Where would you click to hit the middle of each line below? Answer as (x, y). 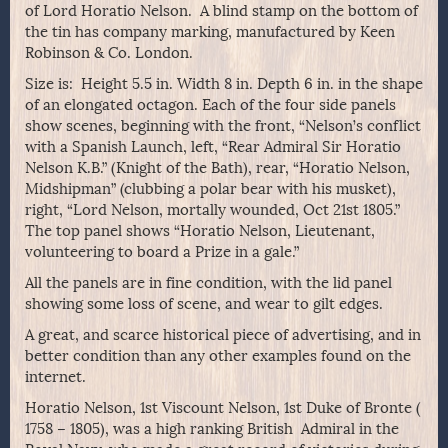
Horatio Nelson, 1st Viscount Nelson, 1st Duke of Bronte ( (223, 408)
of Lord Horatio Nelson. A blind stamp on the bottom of (221, 11)
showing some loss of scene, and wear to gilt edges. (204, 304)
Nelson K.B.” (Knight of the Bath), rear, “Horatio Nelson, (217, 168)
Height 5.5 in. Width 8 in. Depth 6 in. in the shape (252, 84)
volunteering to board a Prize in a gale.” (162, 252)
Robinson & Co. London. (109, 53)
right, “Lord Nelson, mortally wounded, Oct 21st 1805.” (214, 210)
